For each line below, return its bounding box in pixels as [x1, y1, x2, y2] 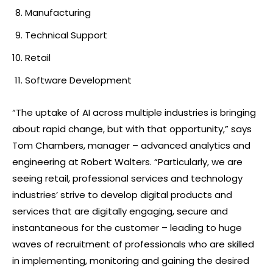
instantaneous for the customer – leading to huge [12, 221, 242, 235]
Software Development [25, 74, 132, 87]
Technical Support [25, 29, 107, 42]
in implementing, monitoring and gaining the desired [12, 254, 249, 268]
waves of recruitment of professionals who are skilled [12, 238, 254, 251]
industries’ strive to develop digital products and [12, 188, 232, 202]
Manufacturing [25, 6, 91, 19]
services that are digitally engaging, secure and [12, 205, 228, 218]
